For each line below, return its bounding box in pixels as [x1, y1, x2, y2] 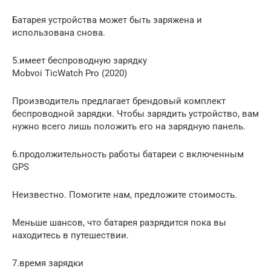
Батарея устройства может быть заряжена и [12, 14, 202, 25]
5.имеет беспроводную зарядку [12, 54, 147, 66]
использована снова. [12, 27, 105, 38]
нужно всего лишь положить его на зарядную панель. [12, 120, 246, 132]
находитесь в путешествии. [12, 229, 129, 241]
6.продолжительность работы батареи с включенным [12, 148, 244, 160]
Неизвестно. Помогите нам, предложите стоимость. [12, 189, 237, 200]
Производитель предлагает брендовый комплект [12, 95, 226, 106]
